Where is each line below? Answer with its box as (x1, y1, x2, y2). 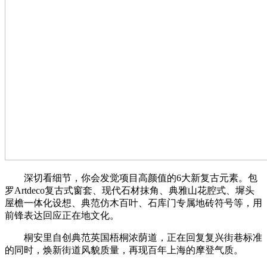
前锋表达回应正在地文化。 (5, 210, 119, 221)
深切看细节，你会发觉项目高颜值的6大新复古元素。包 (5, 172, 257, 183)
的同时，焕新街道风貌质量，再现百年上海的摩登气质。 (5, 244, 243, 255)
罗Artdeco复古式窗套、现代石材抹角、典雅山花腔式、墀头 (5, 185, 254, 195)
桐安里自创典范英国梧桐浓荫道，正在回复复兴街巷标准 (5, 232, 262, 243)
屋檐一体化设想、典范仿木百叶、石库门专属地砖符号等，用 (5, 197, 262, 208)
